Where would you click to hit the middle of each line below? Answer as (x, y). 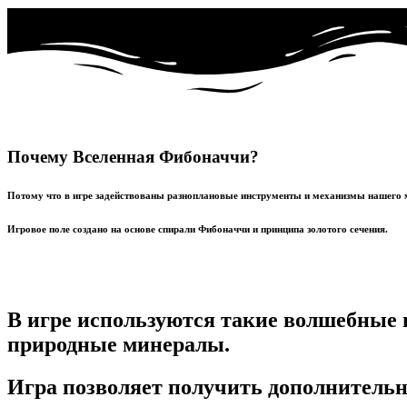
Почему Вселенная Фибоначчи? (133, 156)
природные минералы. (119, 344)
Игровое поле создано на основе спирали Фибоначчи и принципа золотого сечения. (198, 228)
